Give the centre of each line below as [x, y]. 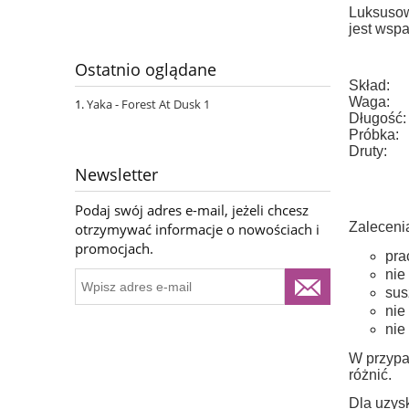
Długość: [378, 119]
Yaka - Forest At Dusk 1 [148, 105]
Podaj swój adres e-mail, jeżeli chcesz [192, 210]
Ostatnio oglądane [146, 70]
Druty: [368, 152]
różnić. [370, 375]
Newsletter [116, 175]
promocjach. [114, 249]
